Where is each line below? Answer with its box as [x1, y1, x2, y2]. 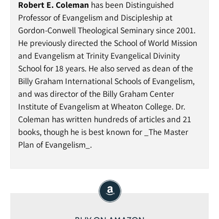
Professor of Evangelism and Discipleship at [18, 12, 173, 23]
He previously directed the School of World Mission [18, 37, 197, 49]
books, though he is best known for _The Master [18, 126, 188, 138]
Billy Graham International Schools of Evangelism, [18, 75, 195, 87]
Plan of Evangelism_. [18, 139, 92, 151]
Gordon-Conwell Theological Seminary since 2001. [18, 24, 196, 36]
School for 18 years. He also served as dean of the [18, 63, 193, 74]
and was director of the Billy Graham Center [18, 88, 174, 100]
